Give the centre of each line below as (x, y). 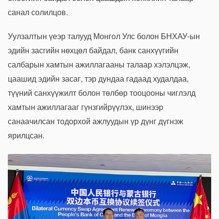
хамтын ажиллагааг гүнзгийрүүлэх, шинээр (86, 107)
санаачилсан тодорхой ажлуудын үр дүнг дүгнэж (96, 121)
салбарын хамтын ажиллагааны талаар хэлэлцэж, (99, 65)
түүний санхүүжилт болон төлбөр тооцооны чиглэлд (102, 93)
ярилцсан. (26, 135)
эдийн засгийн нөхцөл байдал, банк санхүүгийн (93, 50)
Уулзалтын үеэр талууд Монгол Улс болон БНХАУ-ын (104, 36)
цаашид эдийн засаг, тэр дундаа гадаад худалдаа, (98, 79)
